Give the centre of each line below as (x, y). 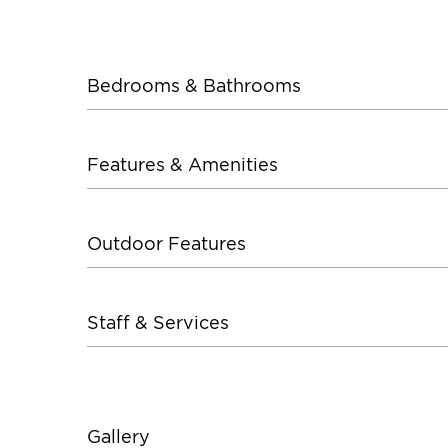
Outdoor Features (166, 243)
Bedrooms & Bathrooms (194, 85)
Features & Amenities (182, 164)
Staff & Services (158, 322)
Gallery (118, 436)
